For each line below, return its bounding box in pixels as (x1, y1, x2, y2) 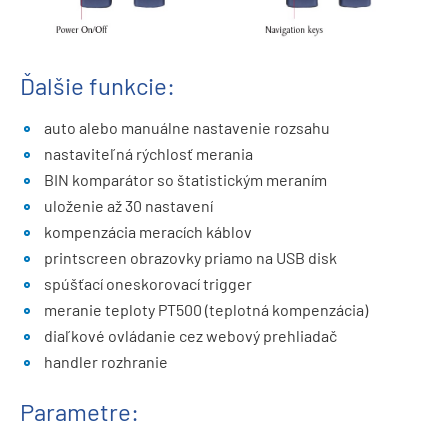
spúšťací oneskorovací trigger (44, 273, 252, 293)
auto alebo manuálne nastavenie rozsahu (44, 117, 330, 137)
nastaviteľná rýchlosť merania (44, 143, 253, 163)
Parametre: (20, 396, 139, 426)
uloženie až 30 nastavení (44, 195, 213, 215)
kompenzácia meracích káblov (44, 221, 252, 241)
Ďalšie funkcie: (20, 70, 175, 100)
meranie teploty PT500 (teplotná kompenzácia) (44, 299, 368, 319)
